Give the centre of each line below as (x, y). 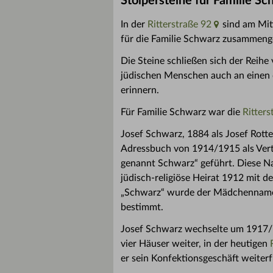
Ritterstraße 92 (179, 24)
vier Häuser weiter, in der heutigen (195, 244)
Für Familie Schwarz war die (182, 112)
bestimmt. (142, 207)
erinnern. (140, 90)
